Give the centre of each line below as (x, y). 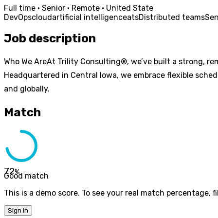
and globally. (27, 89)
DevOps (18, 17)
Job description (50, 38)
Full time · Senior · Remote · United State (79, 8)
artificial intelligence (90, 17)
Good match (26, 176)
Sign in (18, 211)
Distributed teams (172, 17)
